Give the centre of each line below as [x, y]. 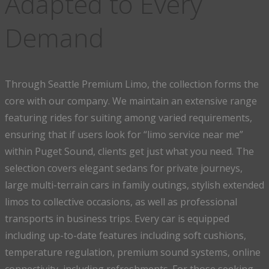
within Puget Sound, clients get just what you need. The [129, 152]
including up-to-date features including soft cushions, [125, 236]
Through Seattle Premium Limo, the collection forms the [132, 84]
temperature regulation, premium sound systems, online [133, 252]
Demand [54, 37]
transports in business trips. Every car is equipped [117, 219]
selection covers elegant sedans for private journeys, [124, 168]
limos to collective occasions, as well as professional [121, 202]
